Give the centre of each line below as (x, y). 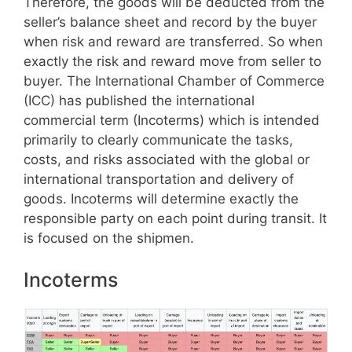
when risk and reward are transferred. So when (173, 41)
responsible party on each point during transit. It (175, 218)
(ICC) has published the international (139, 100)
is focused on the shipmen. (109, 238)
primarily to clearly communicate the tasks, (158, 139)
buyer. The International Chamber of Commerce (174, 81)
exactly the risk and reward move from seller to (172, 61)
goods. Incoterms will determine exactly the (161, 198)
